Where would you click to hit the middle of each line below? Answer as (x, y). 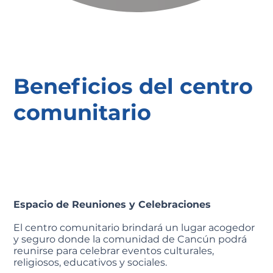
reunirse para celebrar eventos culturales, (114, 250)
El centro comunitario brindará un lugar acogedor (134, 227)
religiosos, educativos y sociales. (90, 262)
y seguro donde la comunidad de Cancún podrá (130, 239)
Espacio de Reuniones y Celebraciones (112, 204)
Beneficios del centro (133, 86)
